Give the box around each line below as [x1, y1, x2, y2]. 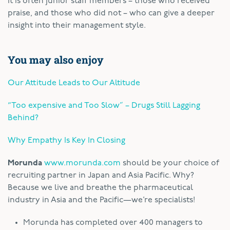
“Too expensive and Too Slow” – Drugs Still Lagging [8, 101, 200, 110]
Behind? [8, 113, 39, 122]
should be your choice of [121, 159, 219, 167]
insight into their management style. [8, 21, 146, 30]
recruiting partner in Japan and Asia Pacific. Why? [8, 171, 194, 180]
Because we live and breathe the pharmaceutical [8, 183, 193, 192]
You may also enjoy [8, 52, 104, 66]
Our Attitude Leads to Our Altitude [8, 79, 140, 87]
